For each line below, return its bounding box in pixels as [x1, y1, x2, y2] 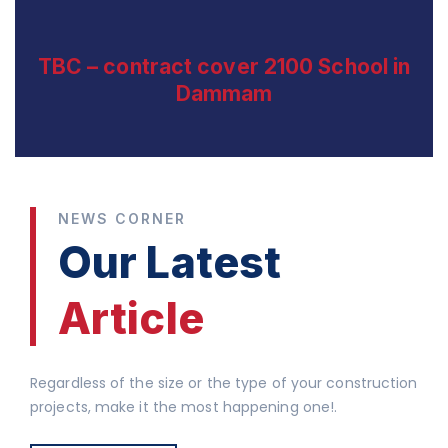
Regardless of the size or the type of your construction [30, 372, 418, 393]
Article [58, 291, 204, 344]
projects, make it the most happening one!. [30, 396, 338, 417]
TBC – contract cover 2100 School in [37, 53, 411, 79]
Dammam [175, 80, 273, 106]
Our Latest [58, 235, 282, 288]
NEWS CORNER [58, 209, 186, 227]
